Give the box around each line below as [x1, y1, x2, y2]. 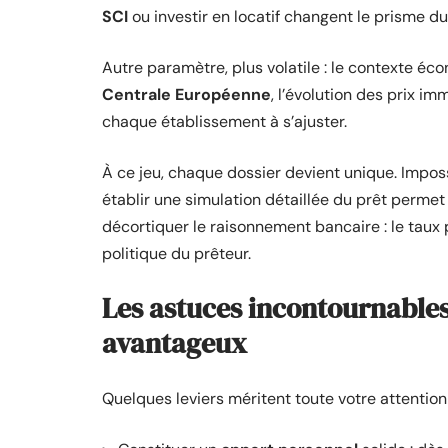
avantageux [102, 324, 247, 362]
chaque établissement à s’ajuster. [102, 111, 347, 132]
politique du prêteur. [102, 243, 251, 264]
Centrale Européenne [102, 84, 271, 105]
